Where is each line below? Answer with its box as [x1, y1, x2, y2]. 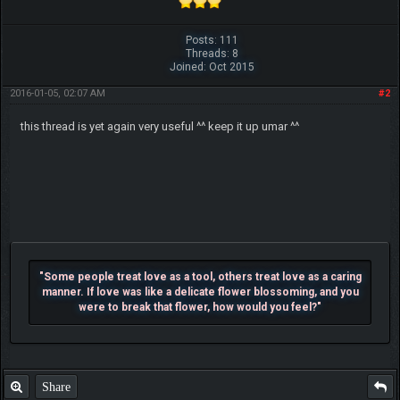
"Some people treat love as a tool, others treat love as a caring [38, 270, 362, 283]
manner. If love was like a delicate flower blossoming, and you [41, 285, 359, 298]
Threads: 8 [185, 46, 238, 60]
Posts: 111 [185, 33, 238, 46]
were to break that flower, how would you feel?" [79, 300, 321, 313]
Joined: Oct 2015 [169, 60, 254, 73]
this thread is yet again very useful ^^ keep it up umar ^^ [20, 119, 299, 133]
